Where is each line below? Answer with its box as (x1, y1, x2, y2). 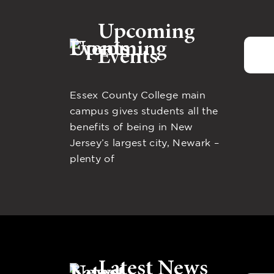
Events (98, 41, 158, 71)
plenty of (70, 153, 114, 164)
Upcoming (98, 16, 196, 46)
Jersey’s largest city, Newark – (70, 137, 219, 148)
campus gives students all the (70, 105, 218, 116)
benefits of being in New (70, 121, 193, 132)
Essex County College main (70, 89, 206, 100)
